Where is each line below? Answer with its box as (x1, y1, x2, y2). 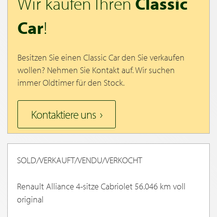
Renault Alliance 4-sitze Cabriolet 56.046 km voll (17, 180, 186, 192)
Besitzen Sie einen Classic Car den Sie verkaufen (17, 51, 185, 63)
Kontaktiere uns (31, 107, 96, 122)
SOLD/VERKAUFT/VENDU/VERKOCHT (17, 154, 142, 166)
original (17, 193, 44, 205)
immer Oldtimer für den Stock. (17, 77, 124, 88)
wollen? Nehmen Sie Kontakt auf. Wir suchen (17, 64, 175, 76)
